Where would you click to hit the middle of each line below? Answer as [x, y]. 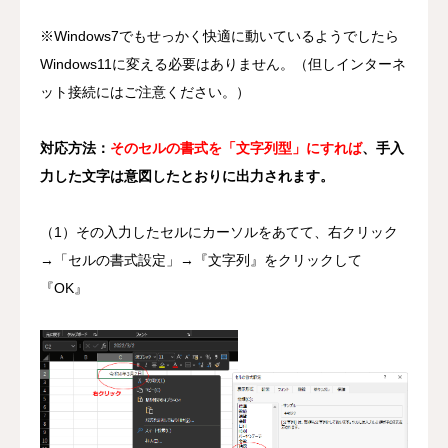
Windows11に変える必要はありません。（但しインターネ [223, 64]
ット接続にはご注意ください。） [145, 92]
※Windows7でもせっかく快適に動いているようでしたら [219, 36]
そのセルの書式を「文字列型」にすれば [236, 148]
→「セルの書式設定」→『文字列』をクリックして [201, 260]
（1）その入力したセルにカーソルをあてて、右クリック [219, 232]
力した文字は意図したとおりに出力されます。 [187, 176]
